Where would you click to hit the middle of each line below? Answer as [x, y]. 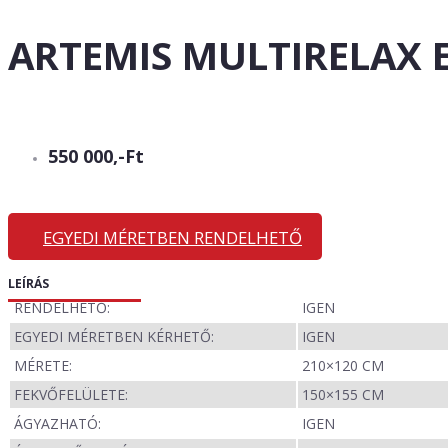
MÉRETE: [43, 366]
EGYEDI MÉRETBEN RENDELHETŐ [172, 238]
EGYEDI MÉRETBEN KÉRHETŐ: [114, 337]
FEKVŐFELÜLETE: [71, 395]
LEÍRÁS [28, 284]
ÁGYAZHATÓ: [57, 424]
